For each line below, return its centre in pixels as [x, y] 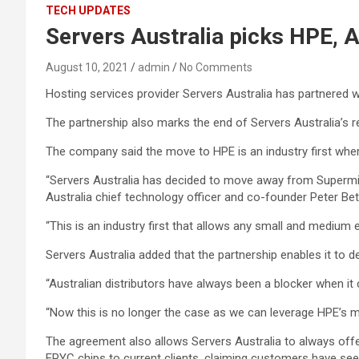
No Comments [216, 67]
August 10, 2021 [87, 67]
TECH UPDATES [88, 10]
